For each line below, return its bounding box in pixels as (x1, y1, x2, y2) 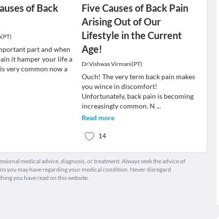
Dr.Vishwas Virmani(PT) (81, 60, 142, 67)
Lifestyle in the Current (81, 29, 182, 41)
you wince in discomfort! (81, 82, 157, 90)
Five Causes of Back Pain (81, 2, 188, 14)
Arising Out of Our (81, 16, 161, 27)
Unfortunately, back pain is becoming (81, 92, 194, 100)
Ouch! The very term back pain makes (81, 72, 195, 81)
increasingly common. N (81, 102, 156, 110)
